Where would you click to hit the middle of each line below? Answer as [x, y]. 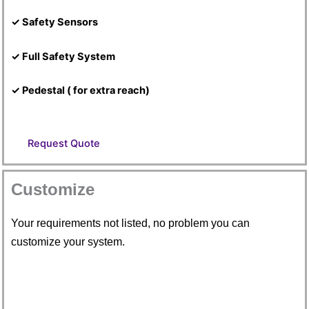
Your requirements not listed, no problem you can [130, 223]
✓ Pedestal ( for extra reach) [80, 91]
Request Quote [64, 143]
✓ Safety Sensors [54, 22]
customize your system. [68, 241]
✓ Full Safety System [63, 56]
